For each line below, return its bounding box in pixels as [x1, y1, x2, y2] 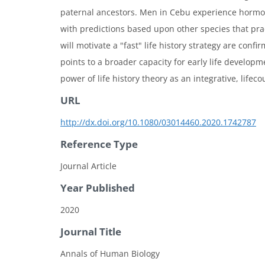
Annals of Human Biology [60, 248, 160, 260]
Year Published [60, 181, 135, 195]
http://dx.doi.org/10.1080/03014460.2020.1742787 [60, 117, 256, 128]
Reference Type [60, 137, 138, 151]
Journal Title [60, 225, 121, 239]
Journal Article [60, 160, 117, 172]
